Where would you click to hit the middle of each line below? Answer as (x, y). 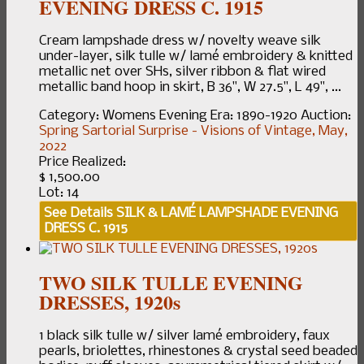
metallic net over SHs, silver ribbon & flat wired (182, 72)
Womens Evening (155, 116)
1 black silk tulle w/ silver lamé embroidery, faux (184, 336)
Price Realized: (82, 162)
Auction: (326, 116)
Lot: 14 (59, 193)
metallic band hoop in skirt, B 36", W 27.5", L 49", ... (190, 88)
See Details (78, 214)
